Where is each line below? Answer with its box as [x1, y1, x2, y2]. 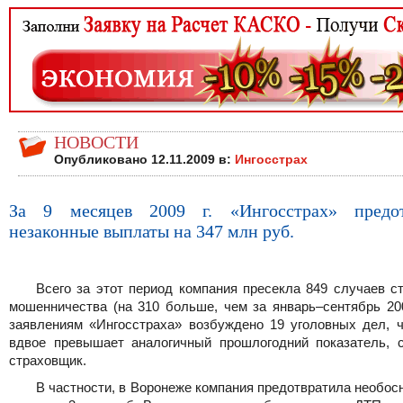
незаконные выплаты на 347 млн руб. [9, 221, 294, 241]
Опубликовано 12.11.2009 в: [54, 153, 235, 166]
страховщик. [9, 353, 86, 368]
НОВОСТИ [54, 132, 139, 152]
